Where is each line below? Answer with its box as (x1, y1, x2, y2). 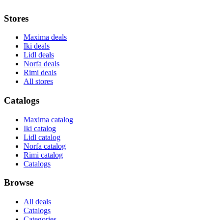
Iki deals (24, 42, 50, 51)
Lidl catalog (24, 133, 60, 141)
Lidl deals (24, 51, 54, 59)
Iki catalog (24, 124, 56, 133)
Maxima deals (24, 33, 67, 42)
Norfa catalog (24, 141, 66, 150)
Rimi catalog (24, 150, 63, 159)
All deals (24, 197, 51, 206)
